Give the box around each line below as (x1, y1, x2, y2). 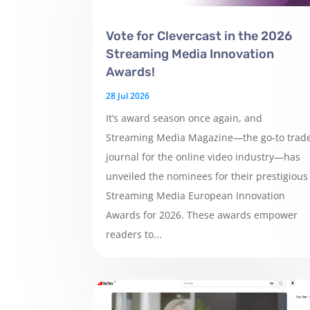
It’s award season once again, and (106, 111, 263, 125)
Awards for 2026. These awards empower (106, 208, 298, 222)
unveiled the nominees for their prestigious (106, 170, 309, 183)
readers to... (106, 228, 163, 241)
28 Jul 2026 (106, 90, 150, 102)
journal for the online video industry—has (106, 150, 301, 164)
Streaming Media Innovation (106, 46, 275, 62)
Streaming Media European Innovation (106, 189, 286, 203)
